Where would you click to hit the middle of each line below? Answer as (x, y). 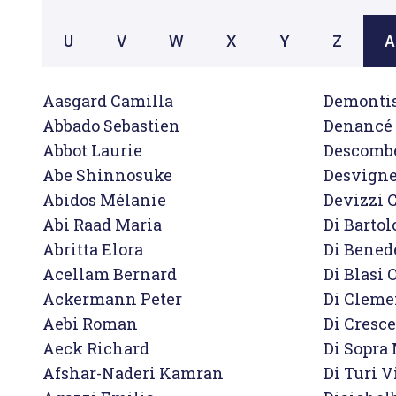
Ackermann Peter (112, 299)
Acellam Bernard (110, 274)
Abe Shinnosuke (107, 175)
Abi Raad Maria (102, 225)
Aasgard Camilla (108, 101)
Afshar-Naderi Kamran (133, 373)
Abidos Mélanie (104, 200)
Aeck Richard (96, 348)
